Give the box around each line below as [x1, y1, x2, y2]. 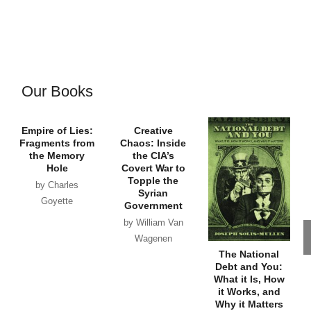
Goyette [41, 196, 74, 207]
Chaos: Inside [120, 137, 186, 149]
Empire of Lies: [21, 125, 93, 137]
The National [219, 248, 280, 260]
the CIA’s [132, 150, 174, 162]
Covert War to [121, 162, 185, 174]
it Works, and [217, 285, 280, 297]
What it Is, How [213, 273, 285, 285]
